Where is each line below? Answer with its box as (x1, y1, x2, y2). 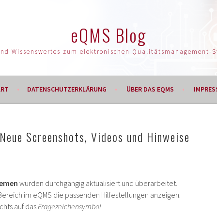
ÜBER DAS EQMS (126, 85, 174, 93)
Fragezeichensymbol (38, 201, 101, 211)
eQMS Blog (71, 22, 146, 47)
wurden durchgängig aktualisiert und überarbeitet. (18, 178, 177, 188)
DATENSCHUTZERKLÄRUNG (27, 85, 107, 93)
